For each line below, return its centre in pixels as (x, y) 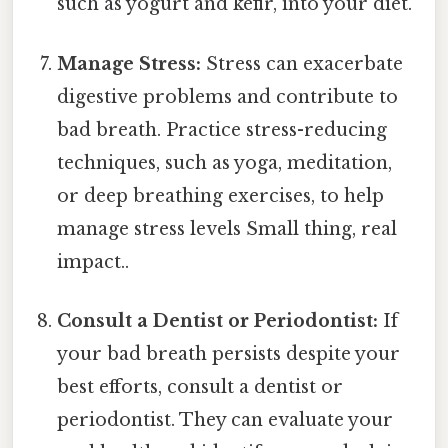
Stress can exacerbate (302, 63)
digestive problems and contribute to (228, 96)
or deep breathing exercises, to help (221, 195)
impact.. (93, 261)
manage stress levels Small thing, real (227, 228)
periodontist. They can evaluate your (225, 419)
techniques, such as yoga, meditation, (225, 162)
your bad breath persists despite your (229, 353)
